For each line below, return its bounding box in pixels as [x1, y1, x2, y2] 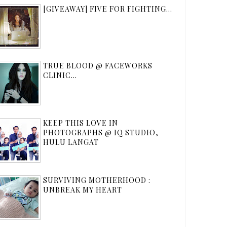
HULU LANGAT [43, 137, 99, 147]
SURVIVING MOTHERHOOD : [43, 175, 150, 185]
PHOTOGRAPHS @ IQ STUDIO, [43, 127, 159, 137]
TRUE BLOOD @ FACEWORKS [43, 61, 153, 71]
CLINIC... [43, 70, 77, 81]
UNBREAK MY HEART [43, 184, 122, 195]
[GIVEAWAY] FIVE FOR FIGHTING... [43, 4, 172, 14]
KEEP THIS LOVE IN [43, 118, 118, 128]
